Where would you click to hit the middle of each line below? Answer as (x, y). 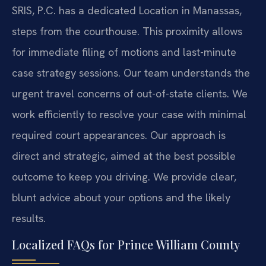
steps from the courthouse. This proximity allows (127, 31)
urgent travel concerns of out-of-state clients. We (130, 94)
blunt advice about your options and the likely (121, 198)
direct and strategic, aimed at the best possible (124, 156)
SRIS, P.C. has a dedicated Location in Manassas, (127, 11)
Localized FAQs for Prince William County (126, 244)
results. (29, 218)
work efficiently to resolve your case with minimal (129, 115)
